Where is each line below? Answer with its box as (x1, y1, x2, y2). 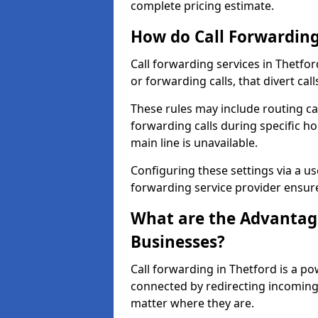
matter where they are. (131, 295, 254, 311)
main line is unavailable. (131, 135, 258, 150)
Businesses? (131, 231, 225, 253)
